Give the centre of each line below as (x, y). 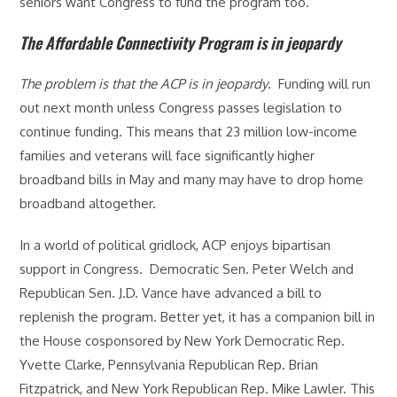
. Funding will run (319, 83)
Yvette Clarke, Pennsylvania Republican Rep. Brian (169, 364)
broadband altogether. (88, 203)
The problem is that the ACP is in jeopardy (144, 83)
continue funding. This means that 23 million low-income (189, 131)
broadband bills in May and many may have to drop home (192, 179)
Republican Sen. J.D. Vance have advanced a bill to (171, 292)
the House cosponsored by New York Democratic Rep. (183, 340)
